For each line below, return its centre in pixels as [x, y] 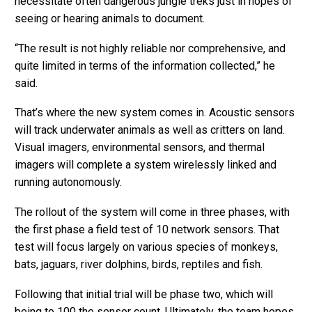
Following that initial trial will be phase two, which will [144, 294]
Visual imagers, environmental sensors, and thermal [140, 148]
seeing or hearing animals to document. [110, 19]
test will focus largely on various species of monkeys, [146, 247]
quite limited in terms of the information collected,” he [145, 65]
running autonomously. [68, 182]
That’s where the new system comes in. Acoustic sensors [155, 113]
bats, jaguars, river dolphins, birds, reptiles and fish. [139, 264]
